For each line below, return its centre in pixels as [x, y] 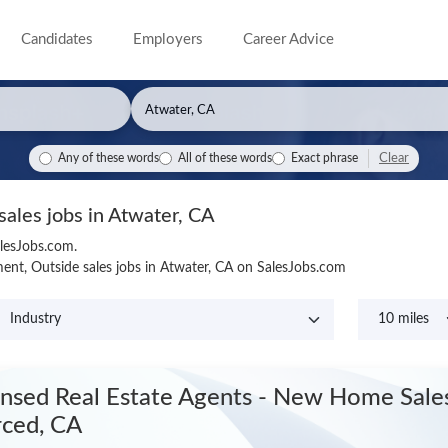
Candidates [57, 39]
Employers [168, 39]
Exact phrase [324, 158]
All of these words [225, 158]
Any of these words [108, 158]
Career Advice [289, 39]
